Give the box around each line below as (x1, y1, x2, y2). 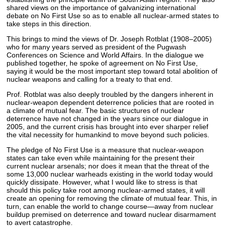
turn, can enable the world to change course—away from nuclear (7, 202, 214, 210)
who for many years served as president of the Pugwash (7, 42, 187, 51)
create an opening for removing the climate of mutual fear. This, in (7, 194, 217, 202)
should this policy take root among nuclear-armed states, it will (7, 186, 205, 194)
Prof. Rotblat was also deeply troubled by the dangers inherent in (7, 90, 214, 98)
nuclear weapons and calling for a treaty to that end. (7, 75, 173, 83)
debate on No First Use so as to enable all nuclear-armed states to (7, 11, 219, 20)
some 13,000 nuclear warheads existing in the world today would (7, 169, 213, 178)
